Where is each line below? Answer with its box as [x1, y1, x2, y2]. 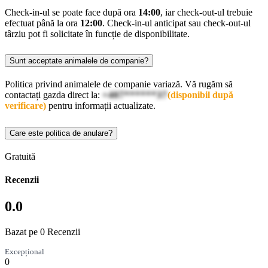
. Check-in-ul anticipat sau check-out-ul [102, 17, 251, 28]
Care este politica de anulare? [10, 129, 112, 138]
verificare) [5, 100, 46, 111]
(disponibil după [167, 90, 233, 100]
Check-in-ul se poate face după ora [5, 7, 138, 17]
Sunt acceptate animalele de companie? [10, 56, 148, 66]
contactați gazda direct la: [5, 90, 102, 100]
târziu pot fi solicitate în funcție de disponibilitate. [5, 28, 190, 39]
